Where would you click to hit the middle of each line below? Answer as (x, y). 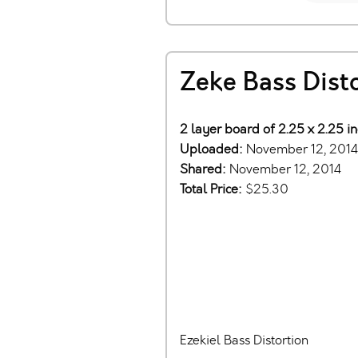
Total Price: (213, 189)
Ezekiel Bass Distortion (244, 340)
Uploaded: (213, 149)
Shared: (205, 169)
